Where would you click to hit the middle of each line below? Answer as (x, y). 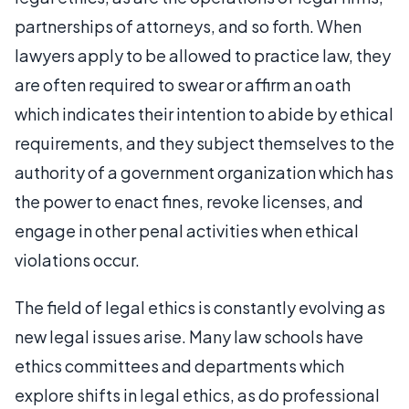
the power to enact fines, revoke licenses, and (189, 201)
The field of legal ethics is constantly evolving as (200, 307)
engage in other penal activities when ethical (187, 231)
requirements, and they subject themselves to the (204, 143)
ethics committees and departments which (179, 366)
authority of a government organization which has (204, 172)
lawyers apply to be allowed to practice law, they (203, 55)
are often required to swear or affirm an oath (183, 84)
